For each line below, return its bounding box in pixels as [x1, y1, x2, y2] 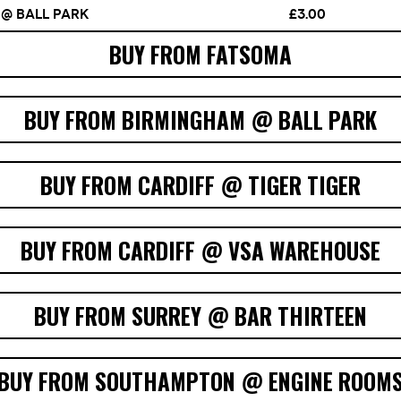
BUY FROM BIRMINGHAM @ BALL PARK [24, 103, 377, 137]
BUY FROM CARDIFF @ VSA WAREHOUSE [21, 234, 380, 268]
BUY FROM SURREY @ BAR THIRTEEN [34, 299, 367, 333]
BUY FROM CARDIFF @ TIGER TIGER [40, 168, 361, 202]
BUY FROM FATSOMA [109, 38, 292, 72]
